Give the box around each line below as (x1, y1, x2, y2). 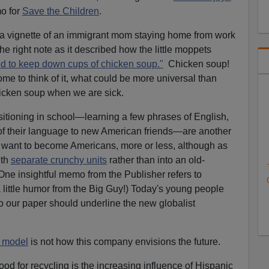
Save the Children (22, 5, 99, 16)
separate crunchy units (10, 154, 107, 165)
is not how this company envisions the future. (28, 236, 220, 247)
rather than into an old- (106, 154, 205, 165)
